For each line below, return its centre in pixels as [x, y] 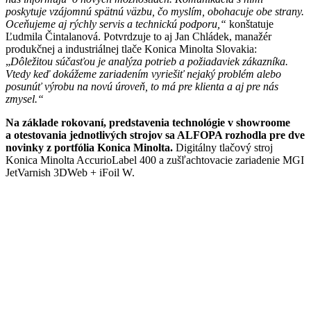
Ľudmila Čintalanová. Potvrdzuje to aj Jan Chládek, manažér [138, 36]
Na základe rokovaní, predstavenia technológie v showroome [148, 122]
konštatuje [250, 24]
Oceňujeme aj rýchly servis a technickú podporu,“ [116, 24]
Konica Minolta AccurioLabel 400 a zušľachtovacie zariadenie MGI [155, 160]
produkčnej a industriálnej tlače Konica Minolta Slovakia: [131, 49]
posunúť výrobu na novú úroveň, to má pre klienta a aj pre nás [142, 86]
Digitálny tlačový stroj [223, 147]
